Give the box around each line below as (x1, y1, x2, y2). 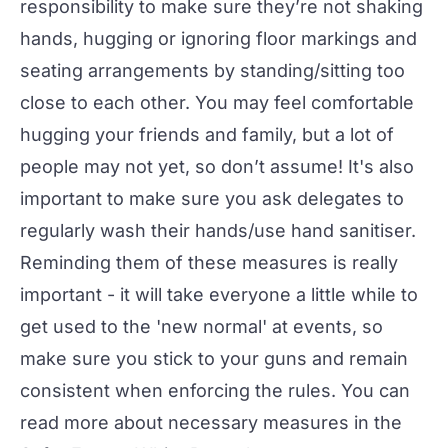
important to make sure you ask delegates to (20, 187, 404, 209)
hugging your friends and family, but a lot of (20, 123, 394, 145)
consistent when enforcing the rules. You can (20, 379, 410, 401)
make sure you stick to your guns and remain (20, 347, 408, 369)
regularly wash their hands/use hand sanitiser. (20, 219, 416, 241)
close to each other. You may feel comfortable (20, 91, 414, 113)
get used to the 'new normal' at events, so (20, 315, 383, 337)
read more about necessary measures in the (20, 411, 402, 433)
